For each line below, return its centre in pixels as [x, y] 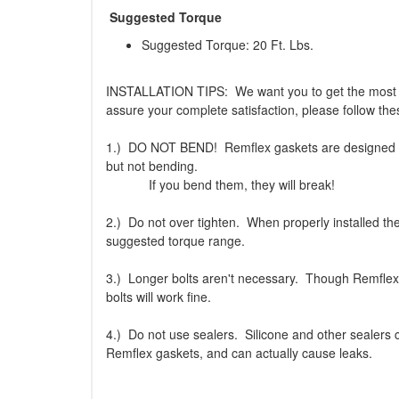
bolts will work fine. [159, 297]
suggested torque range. [175, 241]
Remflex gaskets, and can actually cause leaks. [239, 353]
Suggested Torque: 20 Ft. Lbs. [228, 45]
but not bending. [152, 166]
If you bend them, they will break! [220, 185]
